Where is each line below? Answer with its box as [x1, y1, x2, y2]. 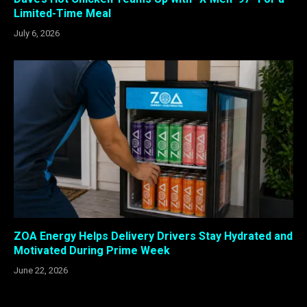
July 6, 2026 [14, 28, 60, 39]
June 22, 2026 [14, 265, 68, 275]
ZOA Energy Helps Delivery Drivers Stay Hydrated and [14, 229, 293, 243]
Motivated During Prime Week [14, 243, 170, 257]
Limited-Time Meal [14, 7, 111, 21]
